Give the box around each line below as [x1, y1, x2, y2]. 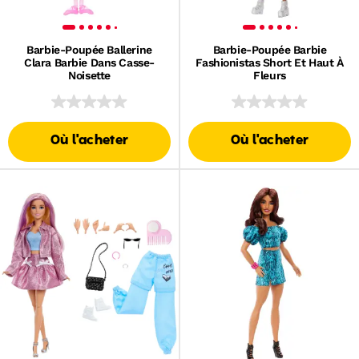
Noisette [68, 69, 111, 82]
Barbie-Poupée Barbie [212, 43, 327, 56]
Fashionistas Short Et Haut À [196, 56, 344, 69]
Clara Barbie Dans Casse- [24, 56, 155, 69]
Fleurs [253, 69, 286, 82]
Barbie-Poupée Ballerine [26, 43, 152, 56]
